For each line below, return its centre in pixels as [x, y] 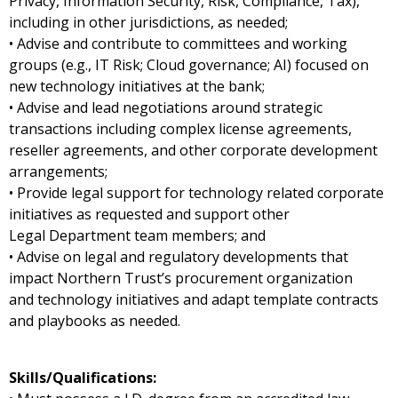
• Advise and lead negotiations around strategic [166, 107]
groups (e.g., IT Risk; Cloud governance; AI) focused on [189, 65]
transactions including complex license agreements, [180, 129]
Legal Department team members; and [139, 235]
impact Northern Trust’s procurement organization [181, 278]
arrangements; [60, 171]
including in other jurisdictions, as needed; [150, 22]
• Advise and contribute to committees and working [178, 44]
